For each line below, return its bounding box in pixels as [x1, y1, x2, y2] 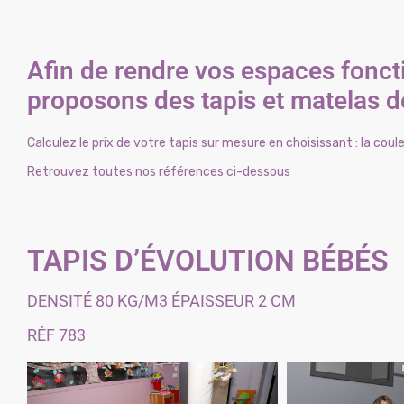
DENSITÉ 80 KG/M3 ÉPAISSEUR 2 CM [27, 291, 296, 310]
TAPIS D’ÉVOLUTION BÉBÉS [27, 243, 389, 278]
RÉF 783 [27, 326, 86, 344]
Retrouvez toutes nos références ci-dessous [27, 164, 293, 179]
